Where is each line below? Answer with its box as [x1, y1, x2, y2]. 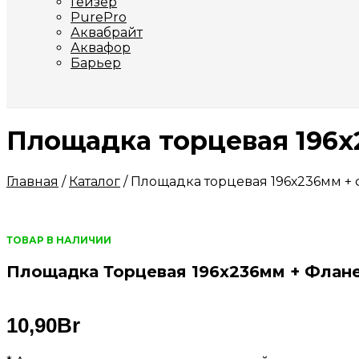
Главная [6, 173, 58, 189]
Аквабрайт [71, 25, 143, 40]
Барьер [71, 55, 121, 71]
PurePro [71, 10, 127, 25]
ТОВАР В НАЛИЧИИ [6, 233, 111, 246]
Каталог [69, 173, 120, 189]
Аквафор [71, 40, 131, 55]
